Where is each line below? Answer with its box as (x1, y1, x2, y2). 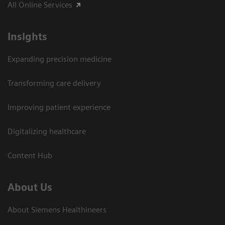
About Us (8, 181, 52, 193)
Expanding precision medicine (8, 54, 111, 64)
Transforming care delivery (8, 78, 101, 88)
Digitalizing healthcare (8, 126, 86, 136)
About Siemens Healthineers (8, 204, 106, 214)
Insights (8, 30, 47, 43)
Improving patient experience (8, 102, 110, 112)
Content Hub (8, 150, 52, 160)
